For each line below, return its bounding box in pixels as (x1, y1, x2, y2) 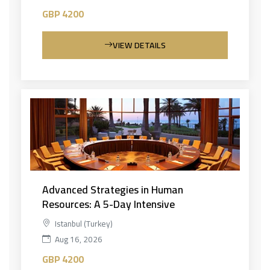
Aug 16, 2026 (53, 231, 102, 247)
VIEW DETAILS (113, 37, 166, 53)
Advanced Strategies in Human (42, 179, 183, 199)
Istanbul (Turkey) (53, 215, 113, 231)
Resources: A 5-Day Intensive (42, 193, 175, 214)
